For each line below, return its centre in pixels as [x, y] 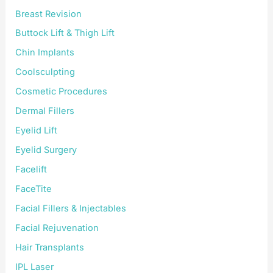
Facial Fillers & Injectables [71, 208]
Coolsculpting [45, 72]
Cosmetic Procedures [62, 92]
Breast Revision [49, 14]
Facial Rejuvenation [57, 228]
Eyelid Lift [37, 131]
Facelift [31, 170]
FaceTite [34, 189]
